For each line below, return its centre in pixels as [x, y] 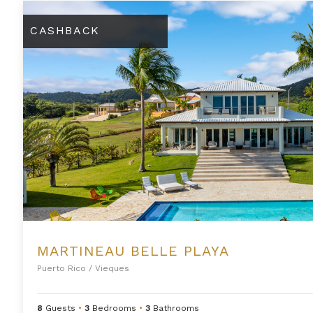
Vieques [111, 268]
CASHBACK [65, 30]
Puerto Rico [61, 268]
